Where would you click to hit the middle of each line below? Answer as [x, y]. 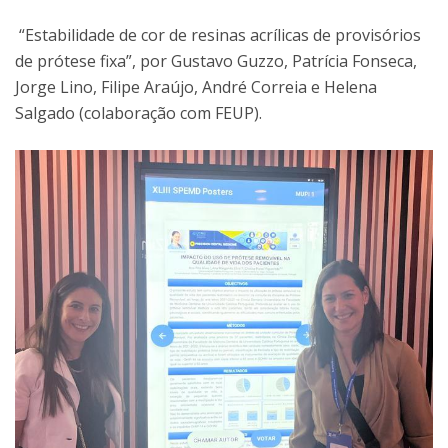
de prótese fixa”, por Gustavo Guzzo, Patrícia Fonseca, [216, 60]
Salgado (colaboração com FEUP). [138, 112]
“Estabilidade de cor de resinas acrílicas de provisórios [218, 34]
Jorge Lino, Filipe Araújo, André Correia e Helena [196, 86]
